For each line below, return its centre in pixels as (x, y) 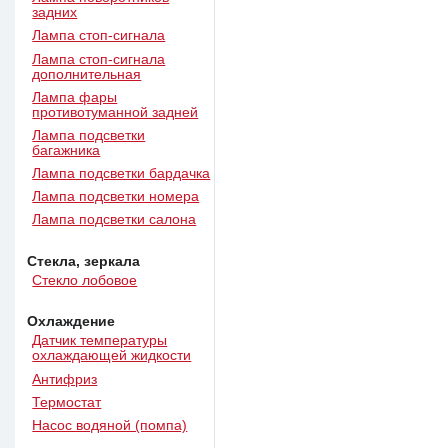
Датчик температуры (100, 341)
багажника (66, 150)
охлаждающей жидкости (112, 356)
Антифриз (65, 379)
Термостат (67, 402)
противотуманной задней (115, 112)
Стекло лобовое (85, 280)
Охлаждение (71, 322)
